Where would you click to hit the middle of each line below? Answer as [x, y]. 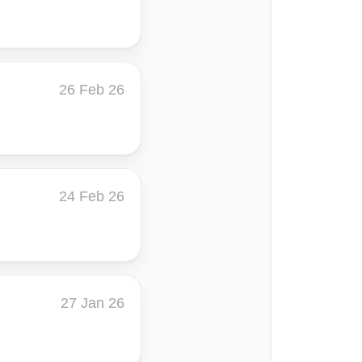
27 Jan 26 [93, 303]
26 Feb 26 [92, 90]
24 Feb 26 [92, 196]
